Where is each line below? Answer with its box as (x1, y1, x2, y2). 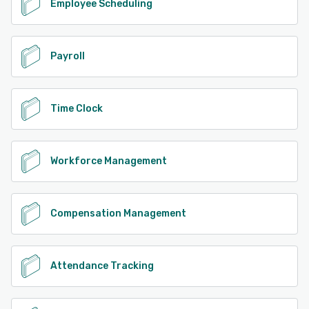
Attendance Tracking (50, 259, 154, 272)
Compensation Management (50, 207, 186, 219)
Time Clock (50, 102, 103, 114)
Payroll (50, 50, 85, 62)
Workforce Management (50, 154, 167, 167)
